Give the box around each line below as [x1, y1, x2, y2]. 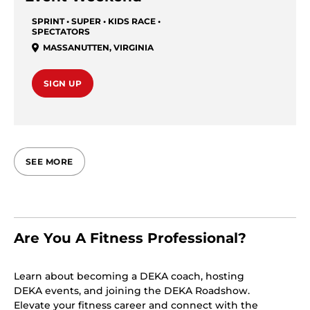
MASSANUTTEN [43, 42, 109, 53]
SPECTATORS [32, 26, 90, 37]
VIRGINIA [113, 42, 154, 53]
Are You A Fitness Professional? [14, 229, 246, 246]
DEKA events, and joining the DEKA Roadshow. [14, 284, 250, 297]
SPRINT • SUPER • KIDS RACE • [32, 15, 161, 26]
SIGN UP [44, 77, 82, 89]
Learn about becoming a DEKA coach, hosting [14, 269, 244, 282]
